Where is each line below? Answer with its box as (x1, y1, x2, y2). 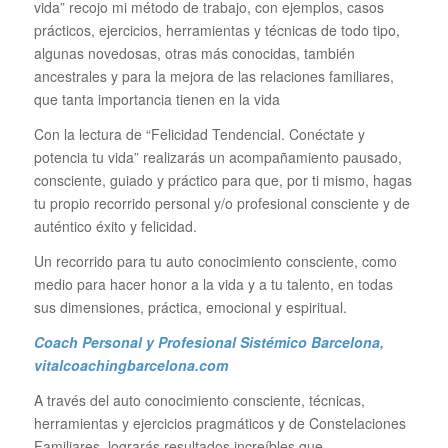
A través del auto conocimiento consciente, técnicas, (33, 389, 365, 410)
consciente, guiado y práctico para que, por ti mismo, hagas (33, 170, 412, 191)
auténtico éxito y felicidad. (33, 216, 197, 237)
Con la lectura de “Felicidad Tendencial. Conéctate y (33, 124, 365, 145)
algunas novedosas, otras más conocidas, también (33, 43, 355, 64)
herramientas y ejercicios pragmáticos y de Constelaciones (33, 412, 406, 433)
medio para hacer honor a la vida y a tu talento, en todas (33, 274, 393, 295)
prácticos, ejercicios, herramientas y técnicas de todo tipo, (33, 20, 400, 41)
